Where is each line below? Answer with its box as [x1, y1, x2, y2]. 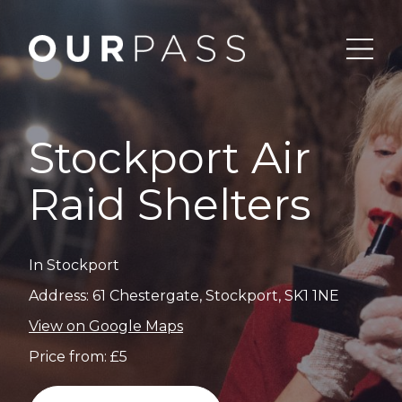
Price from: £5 [29, 348, 127, 365]
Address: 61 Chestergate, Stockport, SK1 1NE [29, 287, 339, 304]
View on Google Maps [29, 318, 183, 335]
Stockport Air [29, 132, 310, 184]
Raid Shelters [29, 179, 310, 231]
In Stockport [29, 257, 119, 274]
